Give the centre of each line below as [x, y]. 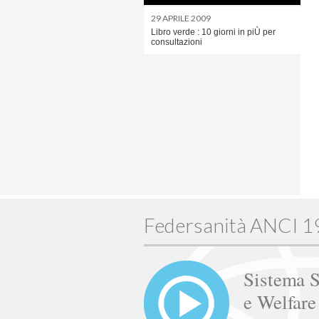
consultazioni [177, 42]
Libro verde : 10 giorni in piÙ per [213, 32]
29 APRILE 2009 [181, 18]
